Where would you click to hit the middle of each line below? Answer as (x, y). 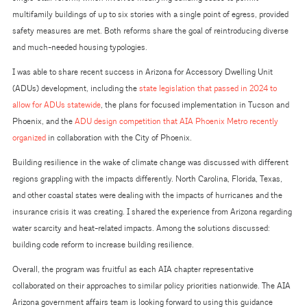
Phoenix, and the (43, 121)
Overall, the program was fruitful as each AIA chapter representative (133, 269)
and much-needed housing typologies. (79, 47)
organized (29, 138)
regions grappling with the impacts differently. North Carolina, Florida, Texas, (147, 179)
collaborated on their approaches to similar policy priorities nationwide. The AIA (151, 286)
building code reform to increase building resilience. (104, 245)
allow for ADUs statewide (56, 105)
